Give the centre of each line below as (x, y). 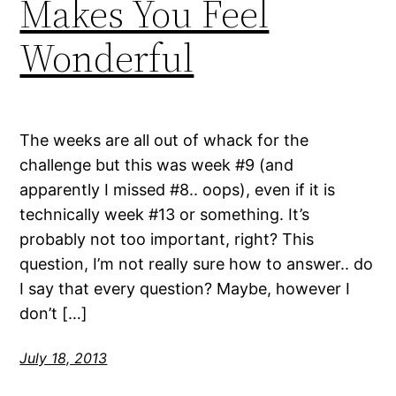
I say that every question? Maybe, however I (185, 289)
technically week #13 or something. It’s (165, 215)
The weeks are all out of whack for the (164, 141)
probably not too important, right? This (167, 240)
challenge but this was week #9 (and (157, 165)
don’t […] (54, 314)
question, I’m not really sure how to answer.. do (197, 264)
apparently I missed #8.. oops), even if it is (178, 190)
